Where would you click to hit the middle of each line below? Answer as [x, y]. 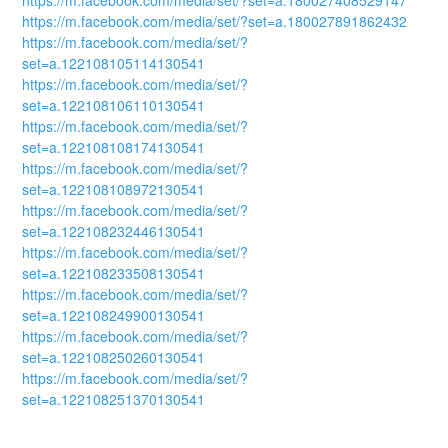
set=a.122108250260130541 [114, 357]
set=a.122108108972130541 [114, 189]
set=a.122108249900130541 [114, 315]
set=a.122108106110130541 [114, 105]
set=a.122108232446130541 [114, 231]
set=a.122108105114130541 [114, 63]
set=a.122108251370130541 [114, 399]
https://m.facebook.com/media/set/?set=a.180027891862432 [215, 21]
